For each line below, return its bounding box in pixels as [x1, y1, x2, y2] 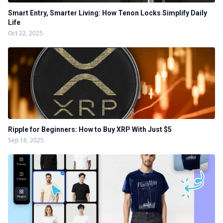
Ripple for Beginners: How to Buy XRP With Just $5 [8, 125, 172, 133]
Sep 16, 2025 [8, 136, 44, 144]
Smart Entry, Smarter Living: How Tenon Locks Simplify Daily [8, 9, 207, 17]
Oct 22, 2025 [8, 29, 43, 37]
